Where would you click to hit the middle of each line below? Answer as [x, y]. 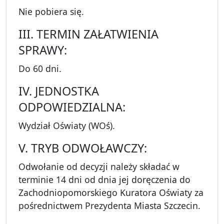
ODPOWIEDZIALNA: [72, 107]
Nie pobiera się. [51, 12]
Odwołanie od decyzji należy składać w [99, 167]
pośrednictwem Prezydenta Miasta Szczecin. [109, 206]
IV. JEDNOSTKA [59, 91]
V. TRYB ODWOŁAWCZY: [83, 148]
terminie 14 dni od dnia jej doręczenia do [104, 180]
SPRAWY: [43, 50]
